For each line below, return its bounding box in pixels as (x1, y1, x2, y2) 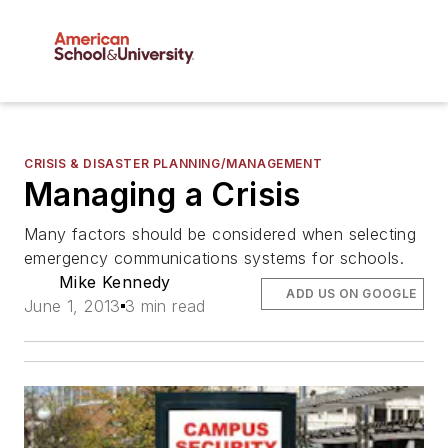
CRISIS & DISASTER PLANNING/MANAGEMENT (24, 156, 323, 172)
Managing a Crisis (24, 175, 301, 215)
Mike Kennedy (59, 272, 171, 293)
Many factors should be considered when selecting (24, 224, 417, 245)
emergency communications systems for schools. (24, 248, 404, 269)
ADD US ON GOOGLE (286, 286, 417, 302)
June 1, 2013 (24, 296, 121, 317)
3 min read (124, 296, 206, 317)
